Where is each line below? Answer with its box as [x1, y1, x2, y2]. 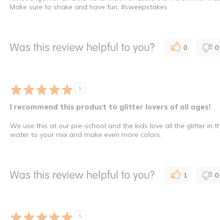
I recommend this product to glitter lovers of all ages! [10, 102, 211, 112]
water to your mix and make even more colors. [10, 130, 162, 139]
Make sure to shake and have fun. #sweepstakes [10, 2, 167, 12]
